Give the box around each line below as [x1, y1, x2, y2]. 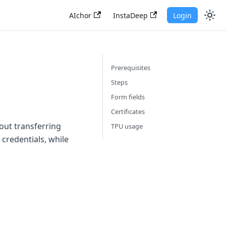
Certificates [111, 107, 145, 116]
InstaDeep [112, 10, 148, 20]
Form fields [111, 92, 145, 101]
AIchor [69, 10, 92, 20]
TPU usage [111, 122, 143, 131]
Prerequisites [111, 63, 150, 72]
